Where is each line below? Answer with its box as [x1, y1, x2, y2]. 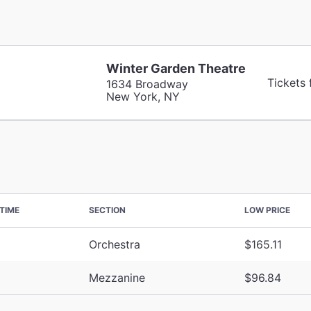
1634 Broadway [106, 76, 188, 91]
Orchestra [89, 237, 140, 251]
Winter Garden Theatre [106, 60, 246, 76]
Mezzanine [89, 270, 145, 285]
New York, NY [106, 89, 180, 103]
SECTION [89, 204, 126, 215]
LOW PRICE [244, 204, 290, 215]
